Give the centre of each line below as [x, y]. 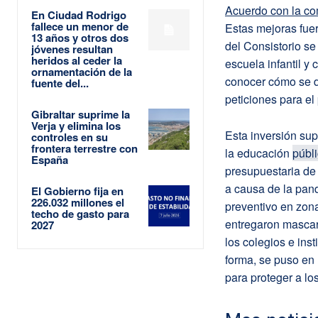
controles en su [70, 137]
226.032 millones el [78, 202]
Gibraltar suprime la [81, 114]
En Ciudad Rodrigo [79, 15]
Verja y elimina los [76, 125]
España [50, 159]
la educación [258, 153]
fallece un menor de [80, 26]
